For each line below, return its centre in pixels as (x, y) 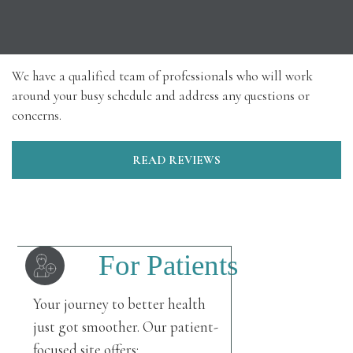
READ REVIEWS (176, 160)
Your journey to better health (120, 305)
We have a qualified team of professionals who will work (162, 76)
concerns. (37, 116)
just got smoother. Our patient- (126, 327)
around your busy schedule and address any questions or (161, 96)
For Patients (169, 266)
